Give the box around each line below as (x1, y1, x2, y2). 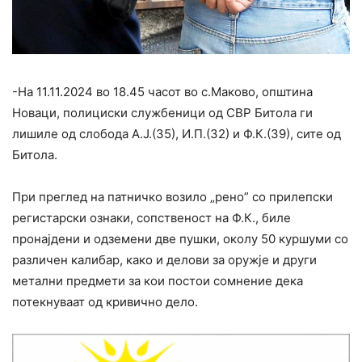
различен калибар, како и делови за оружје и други (12, 251, 317, 267)
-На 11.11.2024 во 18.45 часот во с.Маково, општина (12, 83, 313, 99)
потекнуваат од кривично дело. (12, 293, 198, 309)
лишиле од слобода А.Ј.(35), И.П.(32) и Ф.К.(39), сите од (12, 125, 341, 141)
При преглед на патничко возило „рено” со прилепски (12, 188, 333, 204)
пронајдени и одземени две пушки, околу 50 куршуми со (12, 230, 348, 246)
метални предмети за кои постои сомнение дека (12, 272, 303, 288)
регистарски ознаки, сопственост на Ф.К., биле (12, 209, 291, 225)
